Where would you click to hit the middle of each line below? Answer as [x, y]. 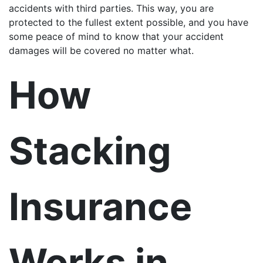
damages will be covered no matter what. [101, 50]
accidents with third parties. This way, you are [111, 8]
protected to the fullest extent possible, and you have [129, 22]
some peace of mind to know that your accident [116, 36]
